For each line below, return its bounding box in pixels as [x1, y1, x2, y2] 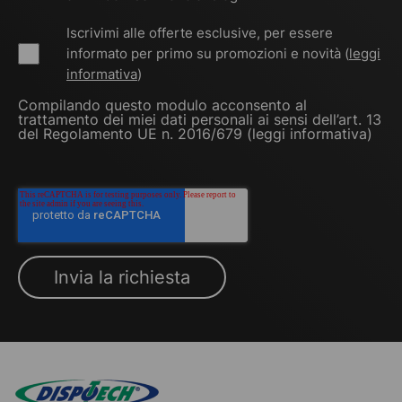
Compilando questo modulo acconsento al [18, 96, 307, 115]
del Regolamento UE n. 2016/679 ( [18, 125, 252, 144]
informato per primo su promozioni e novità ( [66, 45, 349, 63]
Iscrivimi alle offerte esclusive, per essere [66, 24, 333, 42]
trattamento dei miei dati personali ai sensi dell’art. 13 [18, 110, 381, 129]
